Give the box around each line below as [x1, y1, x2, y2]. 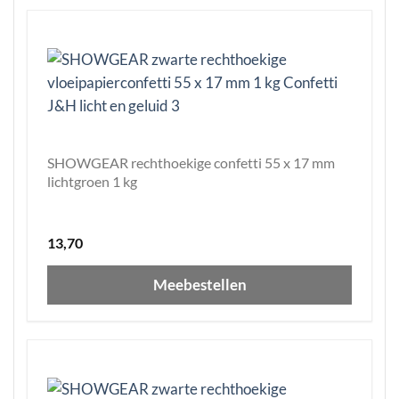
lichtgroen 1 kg [47, 173, 137, 191]
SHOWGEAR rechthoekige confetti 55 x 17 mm [47, 154, 335, 172]
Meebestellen [152, 275, 247, 295]
